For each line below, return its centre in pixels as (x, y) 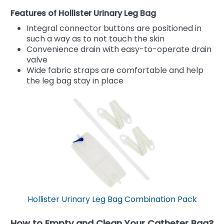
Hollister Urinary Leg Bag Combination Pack (112, 199)
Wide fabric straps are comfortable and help (115, 70)
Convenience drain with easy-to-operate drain (119, 49)
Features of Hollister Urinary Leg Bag (83, 13)
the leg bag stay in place (75, 80)
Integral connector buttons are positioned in (114, 28)
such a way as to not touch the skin (95, 38)
